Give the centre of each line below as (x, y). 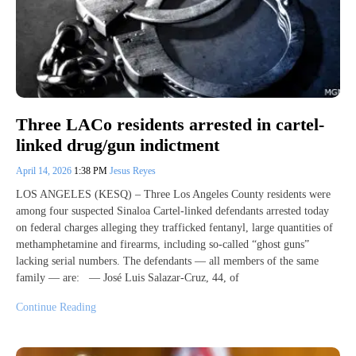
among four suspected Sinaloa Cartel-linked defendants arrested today (172, 211)
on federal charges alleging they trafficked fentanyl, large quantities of (174, 227)
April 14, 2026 (45, 170)
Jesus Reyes (133, 170)
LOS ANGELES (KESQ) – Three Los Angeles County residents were (173, 194)
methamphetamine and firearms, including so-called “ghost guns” (163, 244)
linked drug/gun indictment (118, 145)
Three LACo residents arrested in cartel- (170, 124)
